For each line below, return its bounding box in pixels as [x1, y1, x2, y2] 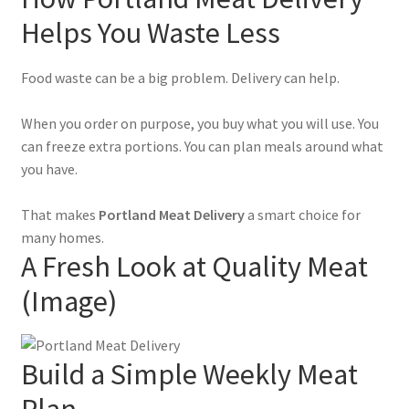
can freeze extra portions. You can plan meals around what [20, 136, 383, 155]
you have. [20, 159, 78, 178]
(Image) [20, 282, 117, 320]
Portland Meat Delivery [98, 204, 245, 224]
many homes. [20, 227, 104, 246]
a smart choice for [244, 204, 361, 224]
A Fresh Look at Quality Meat [20, 247, 368, 285]
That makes [20, 204, 99, 224]
